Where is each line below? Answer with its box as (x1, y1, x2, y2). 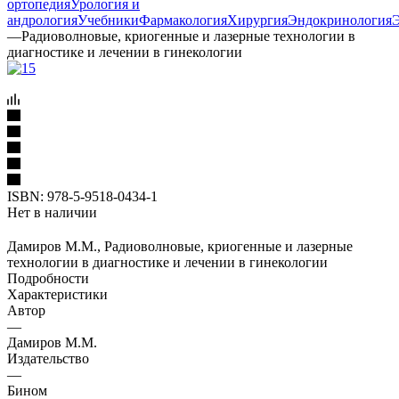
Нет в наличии (7, 204, 97, 220)
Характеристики (7, 286, 108, 302)
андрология (7, 12, 77, 28)
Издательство (7, 350, 89, 366)
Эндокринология (288, 12, 392, 28)
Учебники (77, 12, 139, 28)
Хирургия (227, 12, 288, 28)
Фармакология (139, 12, 227, 28)
